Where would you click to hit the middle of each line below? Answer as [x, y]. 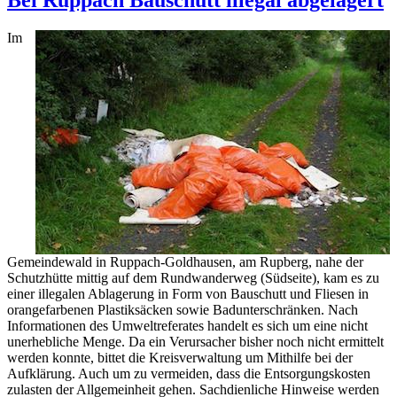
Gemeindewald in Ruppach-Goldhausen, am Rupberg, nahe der [185, 261]
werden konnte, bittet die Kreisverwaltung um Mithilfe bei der [180, 357]
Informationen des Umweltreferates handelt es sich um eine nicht [187, 325]
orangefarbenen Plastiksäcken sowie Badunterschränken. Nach [183, 309]
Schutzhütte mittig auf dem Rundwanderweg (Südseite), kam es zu [193, 277]
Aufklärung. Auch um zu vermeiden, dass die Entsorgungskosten [189, 373]
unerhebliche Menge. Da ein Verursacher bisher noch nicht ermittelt [195, 341]
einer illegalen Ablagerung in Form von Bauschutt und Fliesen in [188, 293]
